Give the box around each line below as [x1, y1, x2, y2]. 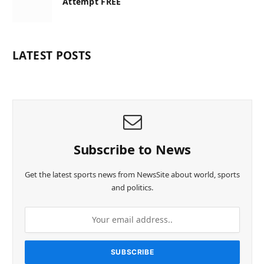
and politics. [111, 181, 153, 193]
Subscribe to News [73, 140, 192, 158]
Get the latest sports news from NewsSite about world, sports [25, 169, 240, 180]
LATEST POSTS [12, 47, 91, 63]
